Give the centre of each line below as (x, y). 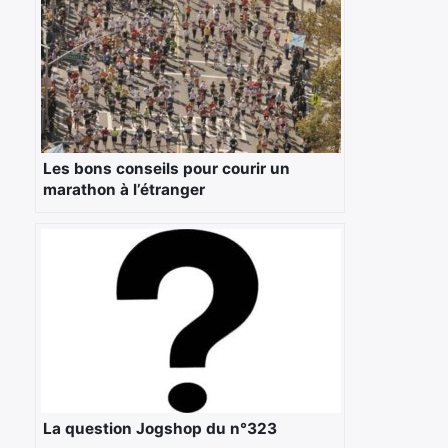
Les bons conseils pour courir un (166, 168)
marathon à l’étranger (124, 189)
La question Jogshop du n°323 (160, 428)
